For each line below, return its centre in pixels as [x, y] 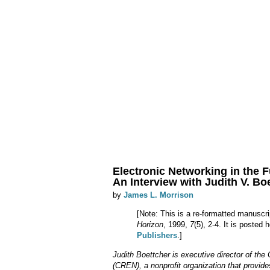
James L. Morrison [159, 195]
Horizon [150, 225]
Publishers [157, 236]
